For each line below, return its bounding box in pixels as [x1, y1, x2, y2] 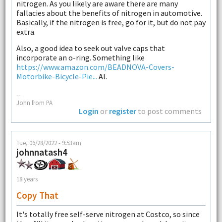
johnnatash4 [16, 146, 67, 159]
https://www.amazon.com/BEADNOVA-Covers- [16, 62, 174, 72]
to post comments [136, 106, 202, 116]
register [109, 106, 137, 116]
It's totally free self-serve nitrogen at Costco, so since [16, 209, 200, 220]
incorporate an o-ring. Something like [16, 53, 145, 63]
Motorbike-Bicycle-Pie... [16, 71, 97, 82]
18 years [16, 174, 38, 183]
